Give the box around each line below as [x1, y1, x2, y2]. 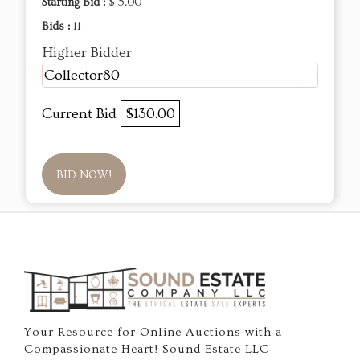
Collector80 [44, 67, 120, 84]
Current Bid [42, 105, 121, 123]
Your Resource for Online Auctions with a [24, 325, 282, 340]
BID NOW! [56, 169, 112, 182]
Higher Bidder [42, 44, 132, 62]
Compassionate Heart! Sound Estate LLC [24, 342, 269, 357]
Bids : [42, 20, 73, 34]
